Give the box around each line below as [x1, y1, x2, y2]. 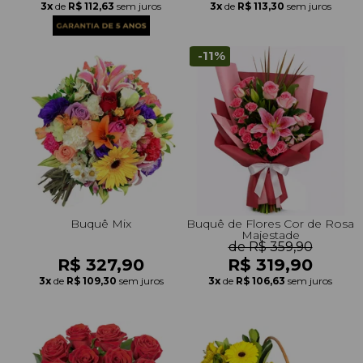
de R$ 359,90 [228, 238, 313, 254]
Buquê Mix [70, 216, 131, 231]
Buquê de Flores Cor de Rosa [186, 216, 354, 231]
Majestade [241, 227, 300, 242]
